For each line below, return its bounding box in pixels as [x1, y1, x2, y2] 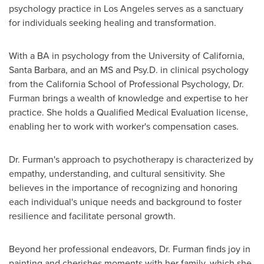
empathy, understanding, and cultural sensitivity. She [9, 166, 225, 180]
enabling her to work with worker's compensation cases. [9, 119, 239, 133]
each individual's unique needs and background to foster [9, 194, 242, 209]
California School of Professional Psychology [46, 77, 228, 91]
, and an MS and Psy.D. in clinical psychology [65, 62, 249, 77]
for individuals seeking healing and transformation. [9, 15, 216, 29]
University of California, [148, 48, 245, 62]
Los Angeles [104, 1, 154, 15]
